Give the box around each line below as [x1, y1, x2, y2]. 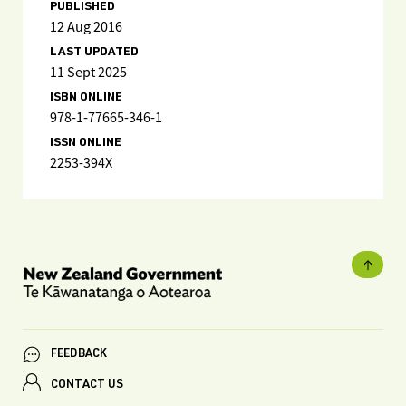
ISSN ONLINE [50, 137, 121, 150]
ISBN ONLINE [50, 92, 122, 104]
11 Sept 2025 [50, 63, 127, 82]
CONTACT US [51, 379, 123, 391]
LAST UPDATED [50, 46, 139, 59]
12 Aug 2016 [50, 18, 122, 37]
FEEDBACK [51, 348, 107, 361]
